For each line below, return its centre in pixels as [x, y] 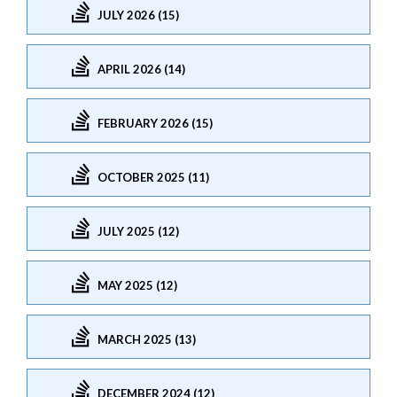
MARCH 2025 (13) [147, 339]
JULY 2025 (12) [138, 231]
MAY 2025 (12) [137, 285]
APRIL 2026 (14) [141, 69]
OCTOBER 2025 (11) [153, 177]
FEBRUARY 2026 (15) [155, 123]
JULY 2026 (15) [138, 15]
